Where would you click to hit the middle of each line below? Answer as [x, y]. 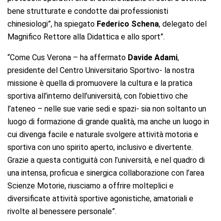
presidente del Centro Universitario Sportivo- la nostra [101, 70]
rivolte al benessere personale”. [62, 211]
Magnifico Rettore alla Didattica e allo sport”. [86, 37]
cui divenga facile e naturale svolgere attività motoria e [103, 134]
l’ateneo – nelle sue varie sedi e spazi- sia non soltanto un [107, 109]
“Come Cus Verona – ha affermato [68, 57]
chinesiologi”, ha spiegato [52, 24]
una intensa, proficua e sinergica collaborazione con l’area [106, 173]
